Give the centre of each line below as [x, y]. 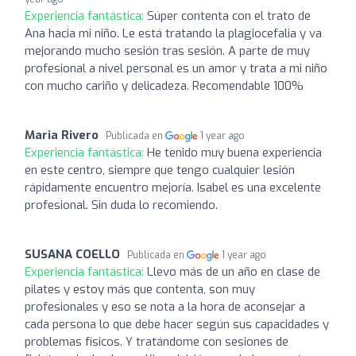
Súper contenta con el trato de [229, 15]
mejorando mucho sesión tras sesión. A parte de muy [167, 50]
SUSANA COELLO [72, 254]
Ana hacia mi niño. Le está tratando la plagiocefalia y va [173, 33]
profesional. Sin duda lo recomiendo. [121, 205]
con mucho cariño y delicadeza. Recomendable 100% [164, 85]
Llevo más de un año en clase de [234, 271]
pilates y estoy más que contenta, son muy [140, 289]
